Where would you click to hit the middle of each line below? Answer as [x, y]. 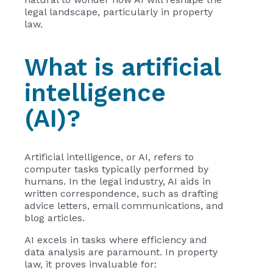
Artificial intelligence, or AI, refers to [109, 157]
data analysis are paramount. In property [121, 252]
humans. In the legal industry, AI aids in [118, 181]
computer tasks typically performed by [116, 169]
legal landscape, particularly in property [119, 12]
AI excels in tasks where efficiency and [116, 240]
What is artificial [122, 67]
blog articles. [55, 218]
